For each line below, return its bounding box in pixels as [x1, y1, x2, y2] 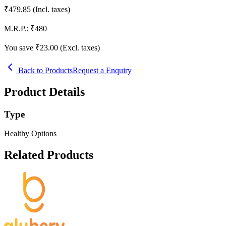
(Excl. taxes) [60, 43, 100, 52]
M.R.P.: [4, 24, 28, 33]
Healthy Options [4, 129, 56, 138]
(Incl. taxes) [33, 5, 70, 14]
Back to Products [16, 66, 73, 75]
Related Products [4, 148, 93, 162]
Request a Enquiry [73, 66, 132, 75]
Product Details [4, 85, 85, 98]
